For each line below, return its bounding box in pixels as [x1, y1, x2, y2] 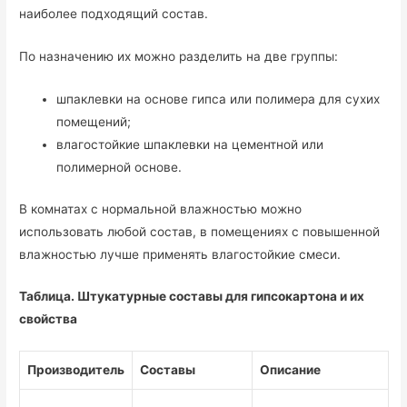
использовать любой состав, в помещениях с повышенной [19, 223, 381, 239]
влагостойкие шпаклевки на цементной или [56, 137, 324, 153]
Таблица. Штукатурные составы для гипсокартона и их [19, 289, 365, 304]
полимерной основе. [56, 160, 183, 175]
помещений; [56, 114, 132, 130]
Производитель [27, 362, 125, 378]
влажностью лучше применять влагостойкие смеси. [19, 246, 342, 262]
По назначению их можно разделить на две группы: [19, 49, 339, 65]
